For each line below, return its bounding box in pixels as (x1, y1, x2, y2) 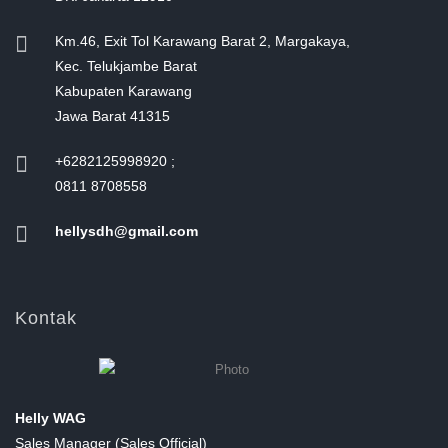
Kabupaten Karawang (55, 82, 192, 99)
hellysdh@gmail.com (55, 222, 198, 239)
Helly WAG (15, 409, 86, 426)
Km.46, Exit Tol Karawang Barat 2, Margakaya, (55, 32, 350, 49)
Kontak (15, 307, 77, 328)
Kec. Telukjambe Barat (55, 57, 197, 74)
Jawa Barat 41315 (55, 107, 170, 124)
